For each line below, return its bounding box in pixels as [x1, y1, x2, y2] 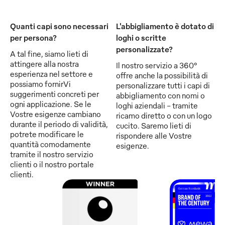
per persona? [10, 32, 57, 43]
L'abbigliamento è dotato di [116, 21, 214, 31]
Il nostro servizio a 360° [116, 60, 197, 70]
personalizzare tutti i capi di [116, 80, 210, 90]
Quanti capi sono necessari [10, 21, 108, 31]
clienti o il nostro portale [10, 159, 94, 169]
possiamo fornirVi [10, 78, 71, 89]
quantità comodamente [10, 139, 91, 149]
